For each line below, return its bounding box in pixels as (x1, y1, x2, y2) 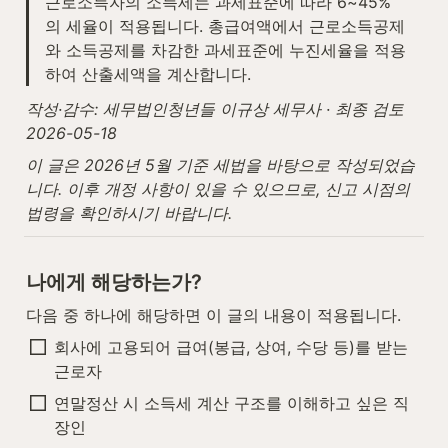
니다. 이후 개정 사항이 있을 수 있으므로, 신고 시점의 (26, 179, 410, 199)
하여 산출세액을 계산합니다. (45, 64, 251, 84)
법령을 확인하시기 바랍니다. (26, 203, 232, 223)
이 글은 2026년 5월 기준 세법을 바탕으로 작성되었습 (26, 155, 415, 175)
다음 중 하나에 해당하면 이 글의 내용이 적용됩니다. (26, 305, 401, 326)
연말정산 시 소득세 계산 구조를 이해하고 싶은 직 (54, 393, 409, 414)
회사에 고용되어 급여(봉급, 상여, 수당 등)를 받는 (54, 337, 408, 358)
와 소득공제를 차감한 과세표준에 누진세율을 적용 (45, 40, 406, 60)
